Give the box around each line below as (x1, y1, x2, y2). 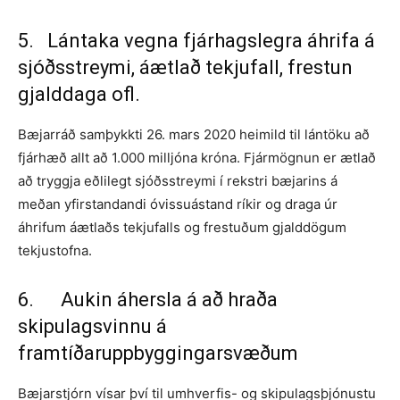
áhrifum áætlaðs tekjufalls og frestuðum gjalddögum (18, 218, 346, 236)
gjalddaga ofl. (18, 82, 140, 105)
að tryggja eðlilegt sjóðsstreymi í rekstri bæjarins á (18, 171, 337, 189)
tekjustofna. (18, 241, 92, 259)
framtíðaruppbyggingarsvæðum (18, 341, 298, 364)
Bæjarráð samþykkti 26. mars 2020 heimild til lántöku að (18, 125, 370, 143)
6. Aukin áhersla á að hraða (18, 287, 278, 311)
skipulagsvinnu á (18, 314, 167, 337)
